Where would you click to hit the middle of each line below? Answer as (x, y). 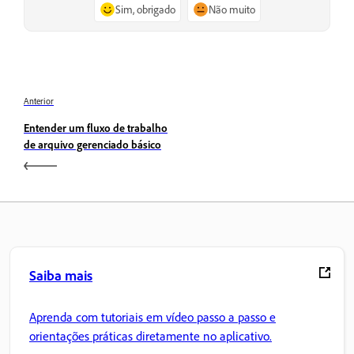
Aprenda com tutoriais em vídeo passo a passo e (153, 316)
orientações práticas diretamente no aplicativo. (151, 335)
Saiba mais (61, 275)
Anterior (39, 102)
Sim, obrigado (145, 9)
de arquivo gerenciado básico (92, 145)
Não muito (232, 9)
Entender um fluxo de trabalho (96, 128)
